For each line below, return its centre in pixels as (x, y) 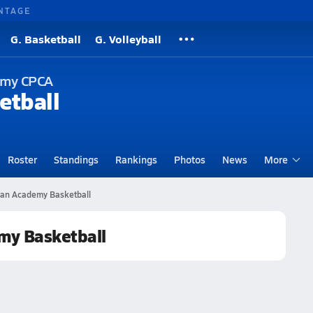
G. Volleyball (128, 39)
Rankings (136, 159)
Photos (189, 159)
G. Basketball (46, 39)
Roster (22, 159)
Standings (76, 159)
